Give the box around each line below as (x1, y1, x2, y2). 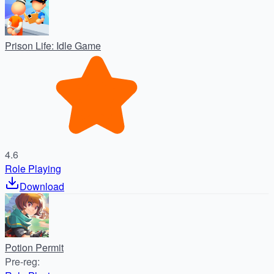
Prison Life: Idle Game (5, 39, 101, 53)
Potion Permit (5, 240, 64, 255)
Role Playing (5, 161, 61, 176)
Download (20, 179, 64, 194)
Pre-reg (5, 254, 37, 269)
